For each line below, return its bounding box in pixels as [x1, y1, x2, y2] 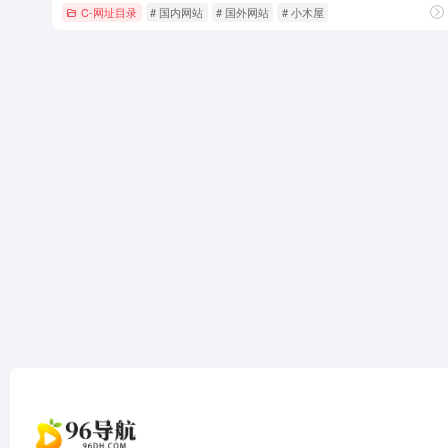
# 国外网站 [215, 3, 269, 20]
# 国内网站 [150, 3, 204, 20]
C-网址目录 [81, 3, 138, 20]
